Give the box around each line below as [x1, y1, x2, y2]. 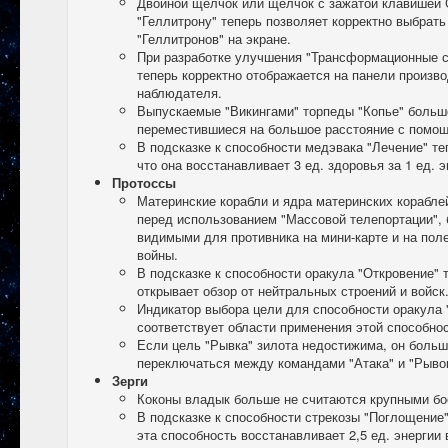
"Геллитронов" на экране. [137, 29, 291, 48]
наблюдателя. [137, 83, 222, 102]
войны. [137, 245, 178, 264]
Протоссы [112, 173, 176, 192]
